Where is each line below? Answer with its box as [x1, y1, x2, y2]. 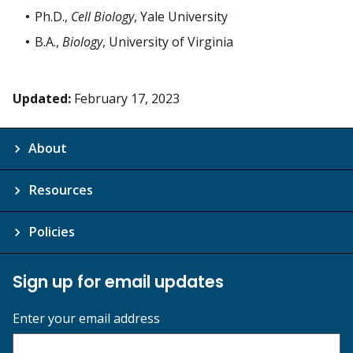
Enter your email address [13, 309, 160, 327]
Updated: [13, 89, 71, 107]
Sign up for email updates [13, 269, 224, 293]
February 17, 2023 [74, 89, 180, 107]
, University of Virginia [102, 32, 233, 50]
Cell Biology [71, 7, 134, 25]
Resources [28, 180, 93, 199]
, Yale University [134, 7, 228, 25]
